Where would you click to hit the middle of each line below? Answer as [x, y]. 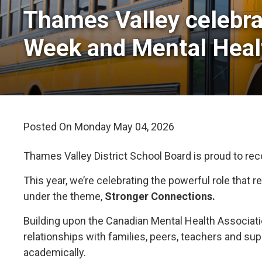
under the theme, [63, 196]
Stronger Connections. [159, 196]
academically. [55, 252]
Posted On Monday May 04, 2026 [99, 126]
